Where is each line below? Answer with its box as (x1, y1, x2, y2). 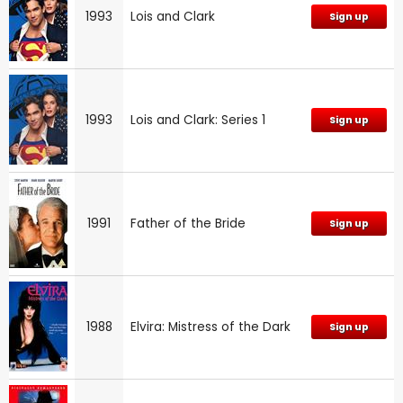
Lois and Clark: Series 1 (130, 111, 265, 129)
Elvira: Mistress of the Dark (130, 318, 291, 336)
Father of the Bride (130, 214, 246, 232)
